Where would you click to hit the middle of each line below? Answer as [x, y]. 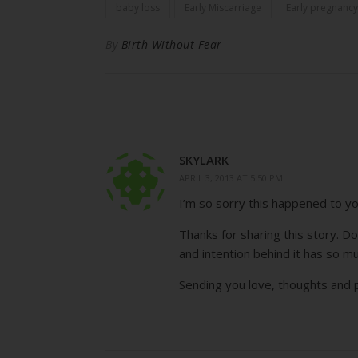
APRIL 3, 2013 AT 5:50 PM [231, 178]
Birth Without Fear [171, 44]
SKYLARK [204, 160]
